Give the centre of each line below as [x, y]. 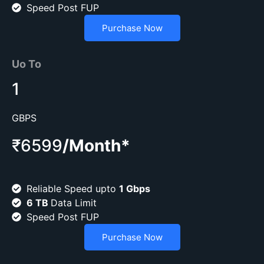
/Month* [96, 146]
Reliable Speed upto [73, 189]
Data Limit [74, 203]
